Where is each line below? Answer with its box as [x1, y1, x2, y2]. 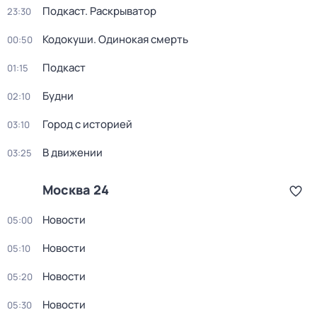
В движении [42, 145, 103, 160]
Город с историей [42, 117, 132, 132]
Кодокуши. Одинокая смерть [42, 32, 188, 47]
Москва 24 [42, 181, 109, 198]
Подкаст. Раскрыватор [42, 4, 156, 18]
